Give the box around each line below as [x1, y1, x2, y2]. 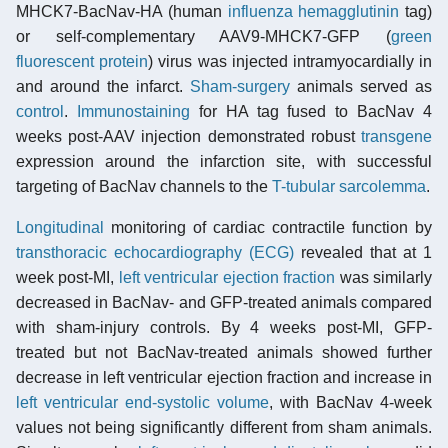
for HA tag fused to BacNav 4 [189, 102, 432, 120]
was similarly [335, 268, 433, 286]
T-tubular [272, 177, 335, 195]
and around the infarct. [16, 77, 190, 95]
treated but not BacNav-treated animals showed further [16, 343, 432, 361]
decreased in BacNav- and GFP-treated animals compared [16, 293, 432, 311]
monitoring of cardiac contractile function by [104, 218, 432, 236]
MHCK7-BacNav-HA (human [16, 2, 228, 20]
